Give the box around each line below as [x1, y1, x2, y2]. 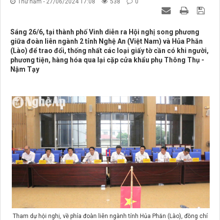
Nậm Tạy [10, 65, 39, 74]
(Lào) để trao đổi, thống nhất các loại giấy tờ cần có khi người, [10, 47, 209, 55]
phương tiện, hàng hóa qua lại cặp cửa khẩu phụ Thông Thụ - [10, 56, 204, 64]
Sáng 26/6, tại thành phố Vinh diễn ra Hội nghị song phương [10, 28, 199, 36]
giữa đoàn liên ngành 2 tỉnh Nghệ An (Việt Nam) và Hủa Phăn [10, 37, 203, 46]
